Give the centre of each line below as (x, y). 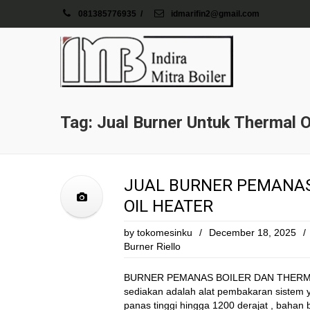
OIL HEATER (168, 206)
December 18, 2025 (253, 232)
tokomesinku (165, 232)
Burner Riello (152, 246)
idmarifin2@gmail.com (214, 14)
